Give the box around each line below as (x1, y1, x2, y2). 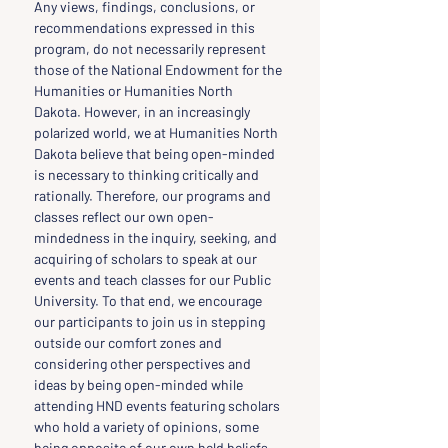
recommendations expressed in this (34, 19, 258, 36)
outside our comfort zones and (34, 334, 225, 351)
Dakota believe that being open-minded (34, 145, 278, 162)
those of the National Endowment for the (34, 61, 285, 78)
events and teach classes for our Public (34, 271, 274, 288)
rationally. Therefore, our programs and (34, 187, 274, 204)
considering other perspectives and (34, 355, 254, 372)
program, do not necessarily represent (34, 40, 269, 57)
